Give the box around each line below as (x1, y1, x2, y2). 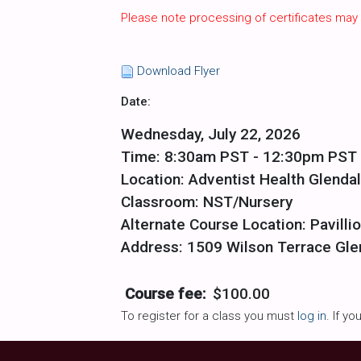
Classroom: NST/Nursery (121, 193, 293, 211)
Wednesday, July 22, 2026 (121, 125, 301, 143)
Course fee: (125, 284, 206, 303)
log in (297, 309, 326, 323)
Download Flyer (137, 64, 220, 78)
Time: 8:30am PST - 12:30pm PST (121, 147, 357, 166)
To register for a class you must (121, 309, 297, 323)
